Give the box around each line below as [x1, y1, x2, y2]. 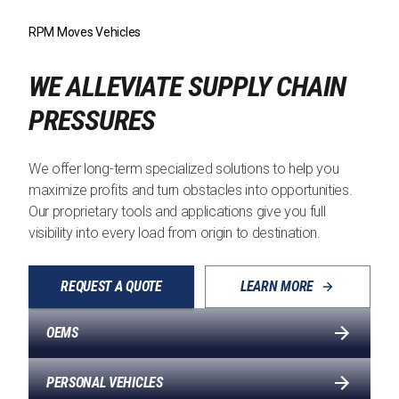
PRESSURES [28, 103, 156, 138]
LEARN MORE [240, 278, 313, 296]
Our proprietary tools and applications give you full [28, 203, 326, 221]
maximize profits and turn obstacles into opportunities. [28, 182, 353, 199]
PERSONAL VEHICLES [46, 374, 163, 392]
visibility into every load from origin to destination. [28, 224, 321, 242]
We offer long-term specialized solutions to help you [28, 160, 339, 178]
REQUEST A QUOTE [61, 278, 162, 296]
